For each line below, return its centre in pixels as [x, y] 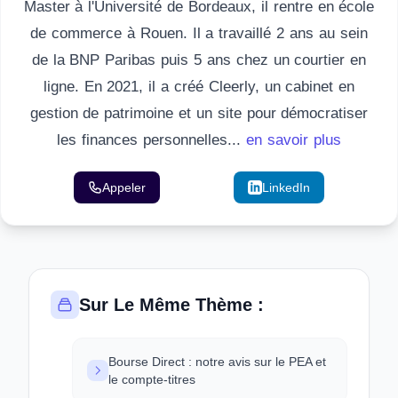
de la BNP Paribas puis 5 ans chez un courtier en [199, 60]
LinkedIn [286, 187]
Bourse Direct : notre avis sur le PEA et [217, 362]
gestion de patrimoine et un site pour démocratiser [199, 113]
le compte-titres [152, 379]
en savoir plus [293, 140]
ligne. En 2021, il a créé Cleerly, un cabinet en [199, 87]
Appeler [124, 187]
